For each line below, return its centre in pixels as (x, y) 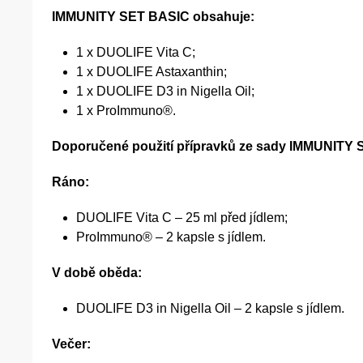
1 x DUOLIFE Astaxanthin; (152, 72)
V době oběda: (97, 273)
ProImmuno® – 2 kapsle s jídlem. (171, 237)
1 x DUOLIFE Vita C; (136, 53)
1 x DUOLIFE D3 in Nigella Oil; (165, 92)
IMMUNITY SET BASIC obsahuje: (153, 17)
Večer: (71, 344)
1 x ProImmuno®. (126, 111)
